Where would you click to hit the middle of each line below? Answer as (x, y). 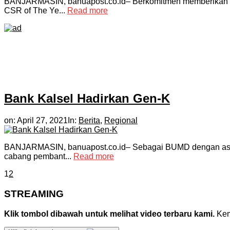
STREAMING (34, 194)
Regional (121, 121)
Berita (89, 121)
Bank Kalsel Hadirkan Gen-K (87, 99)
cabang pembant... (39, 157)
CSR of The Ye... (36, 11)
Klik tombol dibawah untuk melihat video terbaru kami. (109, 214)
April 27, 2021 (42, 121)
